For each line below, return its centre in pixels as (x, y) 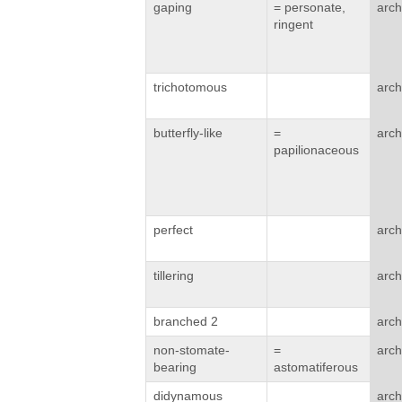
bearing (175, 367)
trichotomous (191, 87)
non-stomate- (192, 350)
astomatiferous (315, 367)
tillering (174, 276)
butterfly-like (188, 133)
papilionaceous (316, 150)
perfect (174, 230)
